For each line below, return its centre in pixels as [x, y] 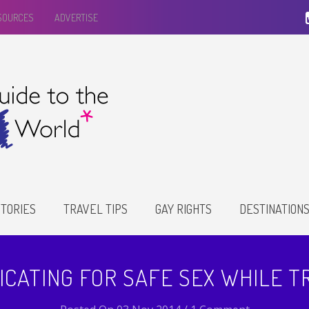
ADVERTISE [76, 18]
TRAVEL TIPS [96, 209]
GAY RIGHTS [183, 209]
